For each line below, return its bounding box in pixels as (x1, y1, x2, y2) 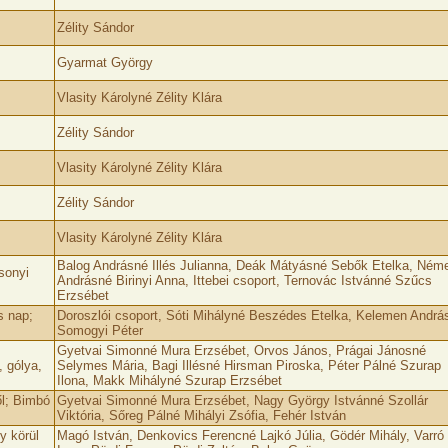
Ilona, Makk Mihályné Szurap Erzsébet (56, 373, 282, 388)
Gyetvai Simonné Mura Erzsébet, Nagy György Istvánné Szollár (56, 393, 428, 408)
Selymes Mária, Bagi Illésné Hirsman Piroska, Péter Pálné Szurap (56, 358, 441, 373)
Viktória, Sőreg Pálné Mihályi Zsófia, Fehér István (56, 408, 346, 423)
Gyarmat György (56, 55, 153, 70)
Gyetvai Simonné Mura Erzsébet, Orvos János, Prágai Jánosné (56, 343, 426, 358)
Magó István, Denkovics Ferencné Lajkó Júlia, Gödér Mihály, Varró (56, 428, 444, 443)
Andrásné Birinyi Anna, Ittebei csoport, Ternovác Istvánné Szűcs (56, 273, 432, 288)
